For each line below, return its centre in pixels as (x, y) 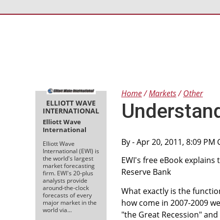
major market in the (70, 202)
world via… (57, 210)
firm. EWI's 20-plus (68, 173)
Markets (163, 93)
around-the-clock (66, 188)
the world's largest (68, 158)
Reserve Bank (146, 172)
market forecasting (69, 165)
